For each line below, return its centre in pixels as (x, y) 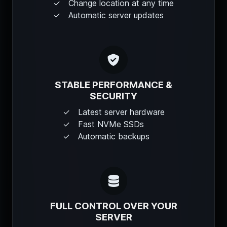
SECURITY (113, 96)
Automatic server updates (116, 15)
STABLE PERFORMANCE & (113, 85)
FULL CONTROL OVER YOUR (113, 206)
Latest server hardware (121, 112)
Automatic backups (113, 136)
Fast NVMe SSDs (111, 124)
